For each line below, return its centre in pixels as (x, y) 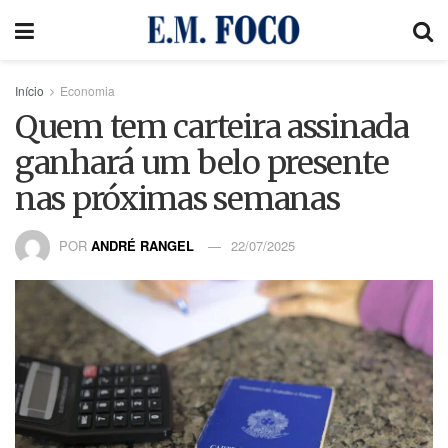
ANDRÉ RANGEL (144, 245)
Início (29, 90)
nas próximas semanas (177, 199)
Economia (87, 90)
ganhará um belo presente (202, 163)
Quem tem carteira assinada (212, 127)
